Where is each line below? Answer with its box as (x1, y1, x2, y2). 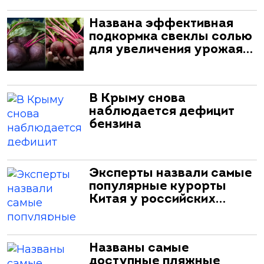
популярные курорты (89, 179, 226, 193)
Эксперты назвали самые (89, 166, 252, 180)
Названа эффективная (89, 16, 233, 31)
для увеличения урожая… (89, 42, 253, 57)
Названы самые (89, 241, 189, 255)
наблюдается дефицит (89, 104, 235, 118)
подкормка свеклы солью (89, 29, 252, 44)
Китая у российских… (89, 192, 226, 206)
